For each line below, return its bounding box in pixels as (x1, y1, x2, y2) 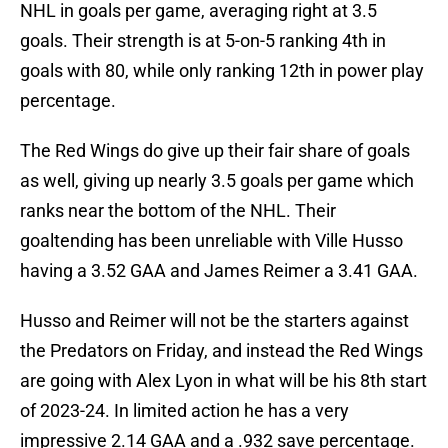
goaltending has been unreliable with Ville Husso (20, 230, 403, 252)
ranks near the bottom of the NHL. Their (20, 200, 336, 222)
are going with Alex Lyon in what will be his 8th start (20, 370, 427, 392)
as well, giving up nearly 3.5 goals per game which (20, 170, 414, 192)
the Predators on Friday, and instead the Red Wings (20, 340, 423, 362)
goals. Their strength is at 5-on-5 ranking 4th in (20, 30, 386, 52)
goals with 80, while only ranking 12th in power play (20, 60, 424, 82)
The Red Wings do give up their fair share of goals (20, 140, 410, 162)
